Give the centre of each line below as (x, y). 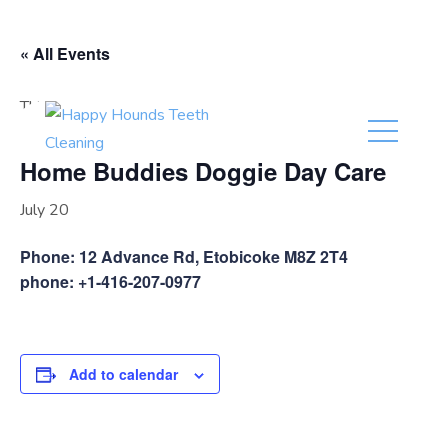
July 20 (44, 210)
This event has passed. (99, 107)
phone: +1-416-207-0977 (110, 281)
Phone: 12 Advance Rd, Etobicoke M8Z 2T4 (184, 256)
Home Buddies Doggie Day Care (203, 171)
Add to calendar (123, 374)
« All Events (65, 53)
